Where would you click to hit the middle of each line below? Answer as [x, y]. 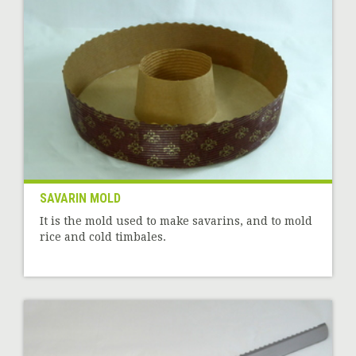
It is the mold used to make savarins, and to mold [176, 221]
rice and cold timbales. [103, 237]
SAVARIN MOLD [80, 199]
